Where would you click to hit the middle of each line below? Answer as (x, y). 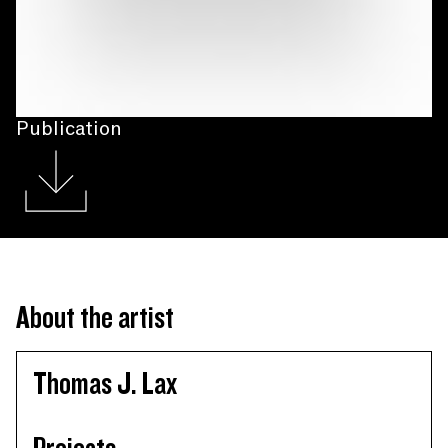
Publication (69, 129)
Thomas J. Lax (105, 385)
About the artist (95, 319)
